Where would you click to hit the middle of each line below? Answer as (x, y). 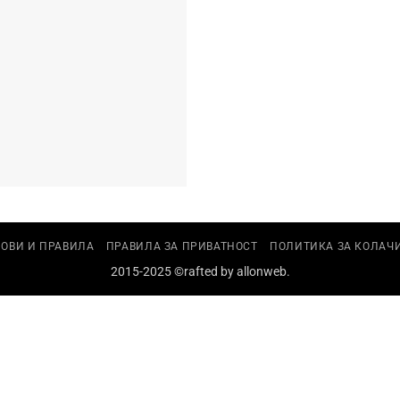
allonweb (261, 272)
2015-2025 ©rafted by (173, 272)
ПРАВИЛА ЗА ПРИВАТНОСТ (182, 246)
